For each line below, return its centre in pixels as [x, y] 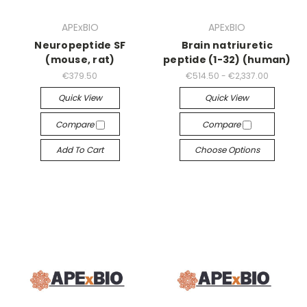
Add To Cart [80, 149]
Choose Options [227, 149]
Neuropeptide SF [80, 45]
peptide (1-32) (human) [227, 60]
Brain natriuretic [227, 45]
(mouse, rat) [80, 60]
